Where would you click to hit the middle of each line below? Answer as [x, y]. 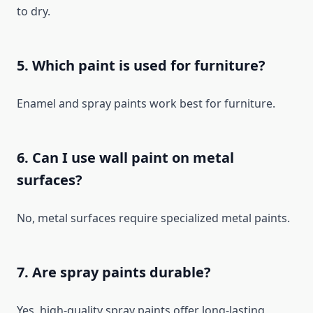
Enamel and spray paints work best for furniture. [146, 104]
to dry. [34, 12]
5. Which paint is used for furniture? [141, 66]
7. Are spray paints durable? [114, 272]
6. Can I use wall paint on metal [125, 158]
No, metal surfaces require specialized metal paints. [153, 218]
